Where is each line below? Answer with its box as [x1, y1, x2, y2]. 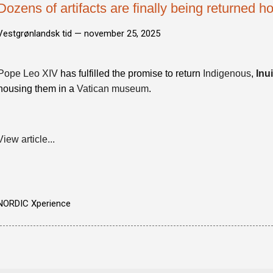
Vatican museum [77, 83, 149, 94]
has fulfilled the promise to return [58, 68, 203, 79]
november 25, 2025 [84, 28, 160, 39]
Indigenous [203, 68, 251, 79]
